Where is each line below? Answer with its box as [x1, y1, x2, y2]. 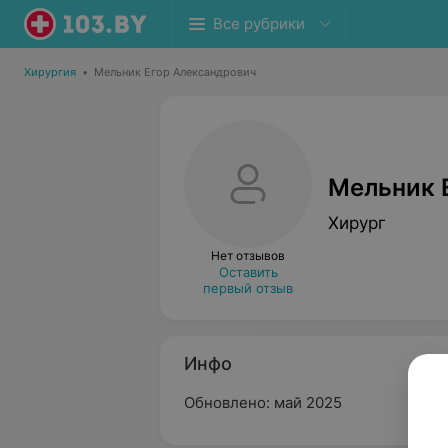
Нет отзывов [211, 248, 285, 263]
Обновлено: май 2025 [184, 393, 342, 412]
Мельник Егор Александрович [94, 65, 256, 79]
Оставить [218, 264, 278, 280]
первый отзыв [203, 280, 293, 296]
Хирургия [24, 65, 76, 79]
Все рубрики [213, 14, 305, 33]
